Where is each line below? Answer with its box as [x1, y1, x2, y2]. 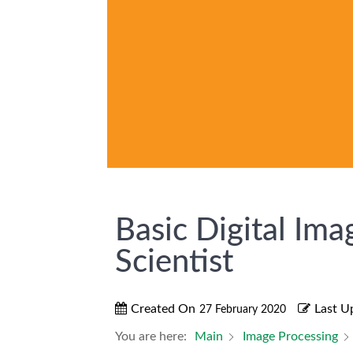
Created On [131, 303, 195, 316]
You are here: [115, 330, 187, 344]
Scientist [115, 247, 233, 279]
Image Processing [243, 330, 338, 344]
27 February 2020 [199, 304, 286, 316]
